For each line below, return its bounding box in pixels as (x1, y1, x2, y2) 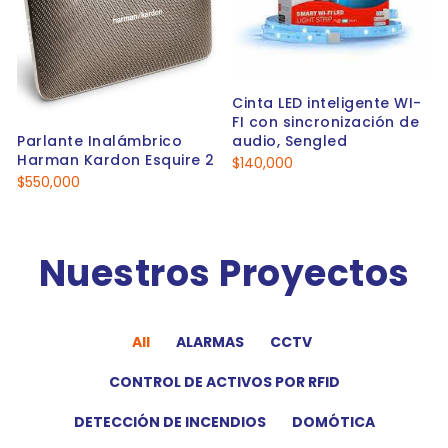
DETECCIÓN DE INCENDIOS (73, 412, 266, 433)
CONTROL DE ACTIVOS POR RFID (108, 372, 340, 393)
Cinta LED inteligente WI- (232, 93, 422, 114)
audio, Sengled (232, 131, 347, 152)
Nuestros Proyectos (38, 248, 410, 300)
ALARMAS (175, 332, 244, 353)
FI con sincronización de (232, 112, 419, 133)
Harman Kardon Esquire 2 (17, 150, 215, 171)
